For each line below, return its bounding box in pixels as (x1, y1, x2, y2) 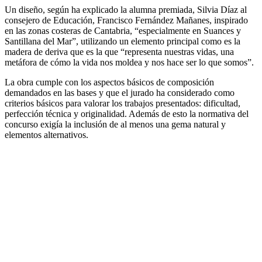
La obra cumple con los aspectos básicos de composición (5, 77, 214, 87)
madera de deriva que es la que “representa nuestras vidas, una (5, 46, 234, 57)
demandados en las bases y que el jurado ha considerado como (5, 87, 235, 98)
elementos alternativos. (5, 129, 88, 140)
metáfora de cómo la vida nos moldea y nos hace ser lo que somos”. (5, 57, 254, 67)
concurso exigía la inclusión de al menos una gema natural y (5, 119, 226, 129)
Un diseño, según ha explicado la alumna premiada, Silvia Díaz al (5, 4, 247, 15)
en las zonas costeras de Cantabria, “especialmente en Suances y (5, 25, 241, 36)
